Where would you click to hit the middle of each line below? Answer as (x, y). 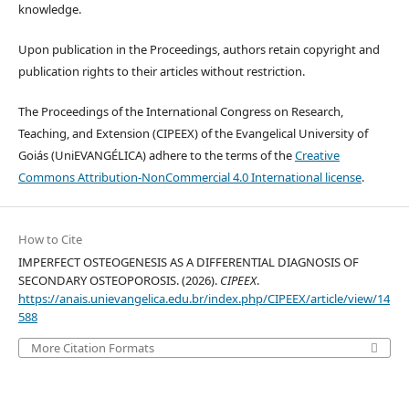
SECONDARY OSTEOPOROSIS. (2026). (119, 280)
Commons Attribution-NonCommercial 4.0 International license (189, 177)
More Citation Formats (92, 347)
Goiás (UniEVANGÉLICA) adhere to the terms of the (156, 155)
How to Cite (50, 239)
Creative (317, 155)
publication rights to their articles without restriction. (161, 71)
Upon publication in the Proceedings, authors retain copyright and (199, 49)
